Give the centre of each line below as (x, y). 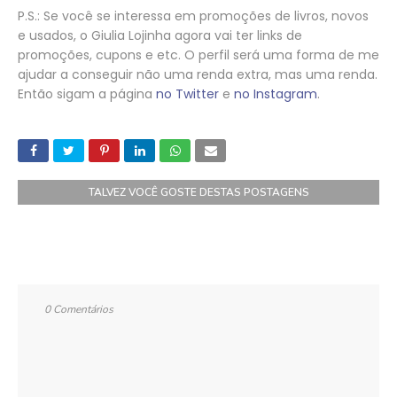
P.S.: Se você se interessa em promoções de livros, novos (193, 16)
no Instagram (276, 93)
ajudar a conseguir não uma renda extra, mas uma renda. (198, 74)
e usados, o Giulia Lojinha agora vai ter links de (160, 35)
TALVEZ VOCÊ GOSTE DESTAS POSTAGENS (198, 192)
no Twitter (187, 93)
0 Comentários (79, 309)
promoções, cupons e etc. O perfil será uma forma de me (198, 54)
